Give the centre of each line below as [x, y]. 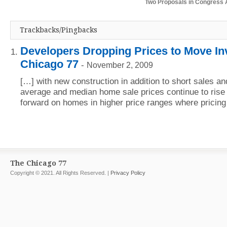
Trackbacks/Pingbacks [59, 30]
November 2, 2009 [120, 65]
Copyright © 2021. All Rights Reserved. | [60, 173]
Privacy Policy [128, 173]
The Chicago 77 [38, 163]
